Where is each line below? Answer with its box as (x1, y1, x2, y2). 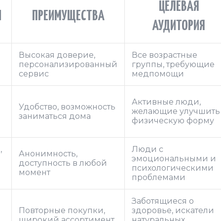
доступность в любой (19, 158, 107, 168)
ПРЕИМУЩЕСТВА (32, 9, 105, 24)
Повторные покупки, (19, 206, 105, 216)
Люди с (132, 145, 163, 154)
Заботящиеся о (132, 196, 194, 206)
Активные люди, (132, 97, 201, 107)
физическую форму (132, 116, 214, 126)
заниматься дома (19, 111, 91, 121)
